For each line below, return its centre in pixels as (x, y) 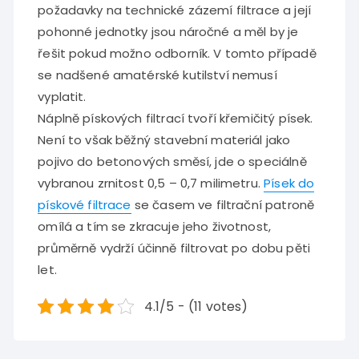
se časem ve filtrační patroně (223, 204)
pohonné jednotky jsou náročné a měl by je (168, 31)
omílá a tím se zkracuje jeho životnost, (155, 226)
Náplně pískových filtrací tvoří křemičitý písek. (175, 118)
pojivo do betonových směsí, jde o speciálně (172, 161)
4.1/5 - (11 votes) (196, 306)
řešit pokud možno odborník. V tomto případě (177, 53)
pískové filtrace (85, 204)
